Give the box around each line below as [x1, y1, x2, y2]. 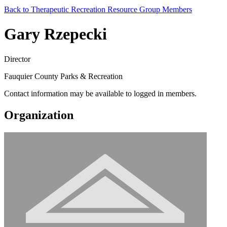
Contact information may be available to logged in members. [4, 89, 197, 98]
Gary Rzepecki [4, 25, 107, 44]
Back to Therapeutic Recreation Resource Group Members [4, 5, 192, 14]
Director [4, 54, 30, 63]
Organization [4, 108, 73, 122]
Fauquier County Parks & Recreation [4, 71, 123, 81]
